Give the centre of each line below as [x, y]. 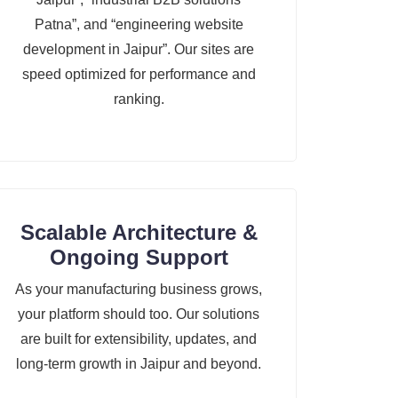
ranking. [139, 99]
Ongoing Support [139, 258]
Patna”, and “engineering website [139, 25]
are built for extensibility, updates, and [139, 339]
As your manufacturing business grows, [139, 290]
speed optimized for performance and [139, 75]
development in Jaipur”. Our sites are [139, 50]
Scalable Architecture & [139, 233]
